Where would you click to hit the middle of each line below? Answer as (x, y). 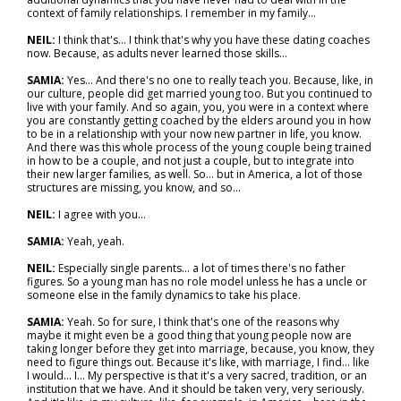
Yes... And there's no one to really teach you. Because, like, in (220, 80)
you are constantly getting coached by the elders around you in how (199, 120)
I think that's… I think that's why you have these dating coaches (214, 40)
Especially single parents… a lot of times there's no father (202, 268)
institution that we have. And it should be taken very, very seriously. (196, 389)
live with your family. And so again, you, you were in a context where (198, 107)
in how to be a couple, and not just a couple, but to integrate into (191, 161)
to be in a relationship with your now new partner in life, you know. (194, 134)
